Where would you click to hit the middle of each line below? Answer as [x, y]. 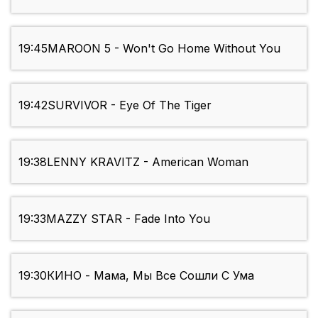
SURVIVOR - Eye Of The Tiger [130, 105]
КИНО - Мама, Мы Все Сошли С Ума [150, 276]
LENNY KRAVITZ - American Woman [148, 162]
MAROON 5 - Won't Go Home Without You [164, 49]
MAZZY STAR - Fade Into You [128, 219]
